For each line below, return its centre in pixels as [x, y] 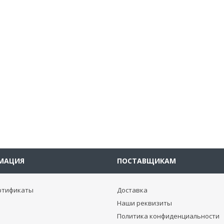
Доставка [132, 190]
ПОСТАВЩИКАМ [146, 161]
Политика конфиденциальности [168, 216]
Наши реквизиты [144, 203]
